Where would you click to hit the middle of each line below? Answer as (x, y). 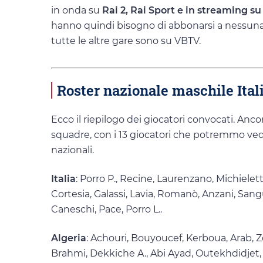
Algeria (69, 238)
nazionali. (73, 150)
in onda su (75, 11)
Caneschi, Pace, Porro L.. (107, 210)
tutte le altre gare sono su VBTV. (126, 41)
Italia (63, 179)
